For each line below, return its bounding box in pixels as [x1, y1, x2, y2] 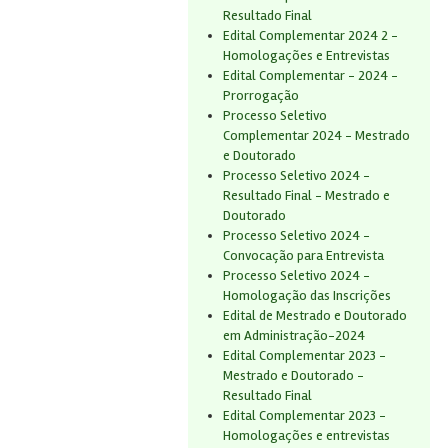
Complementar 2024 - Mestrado [223, 127, 410, 144]
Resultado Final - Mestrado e [223, 187, 390, 204]
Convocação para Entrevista [223, 247, 384, 264]
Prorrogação [223, 87, 299, 104]
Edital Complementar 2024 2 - [223, 27, 398, 44]
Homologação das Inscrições [223, 287, 391, 304]
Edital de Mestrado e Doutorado [223, 307, 407, 324]
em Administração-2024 [223, 327, 365, 344]
